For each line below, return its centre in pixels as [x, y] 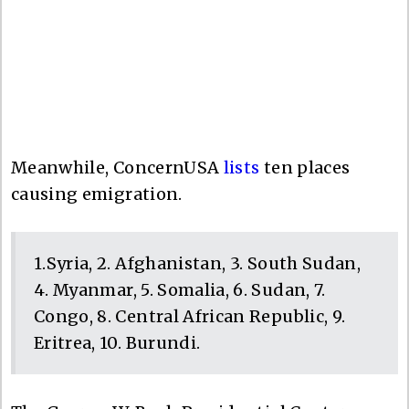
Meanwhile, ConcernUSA [117, 167]
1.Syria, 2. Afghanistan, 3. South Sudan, [198, 263]
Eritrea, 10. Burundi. [117, 342]
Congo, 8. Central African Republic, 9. [190, 316]
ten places [305, 167]
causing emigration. [97, 194]
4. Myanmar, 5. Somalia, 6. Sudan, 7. [180, 289]
